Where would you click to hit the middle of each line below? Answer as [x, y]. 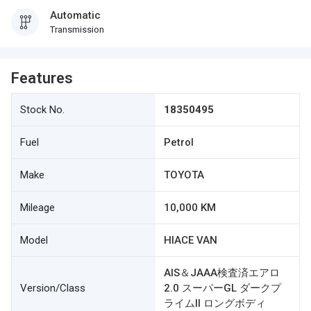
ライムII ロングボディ [215, 303]
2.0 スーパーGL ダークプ [222, 288]
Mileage [37, 208]
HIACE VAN [191, 240]
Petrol [179, 142]
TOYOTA [184, 175]
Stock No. [42, 110]
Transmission [77, 30]
